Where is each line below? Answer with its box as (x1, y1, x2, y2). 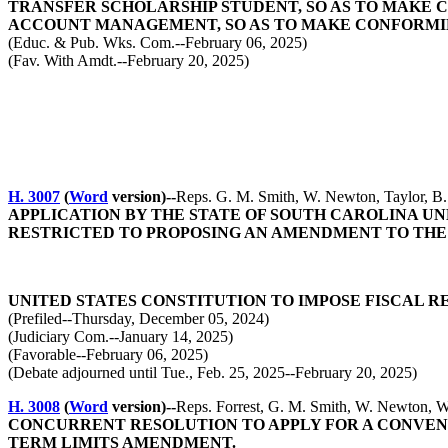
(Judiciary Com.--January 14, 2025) (8, 328, 233, 345)
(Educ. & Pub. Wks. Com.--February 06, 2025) (8, 34, 307, 51)
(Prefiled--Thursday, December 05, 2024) (8, 310, 269, 327)
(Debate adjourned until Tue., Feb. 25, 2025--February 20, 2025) (8, 364, 417, 381)
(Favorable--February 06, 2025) (8, 346, 208, 363)
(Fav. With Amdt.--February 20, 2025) (8, 52, 249, 69)
